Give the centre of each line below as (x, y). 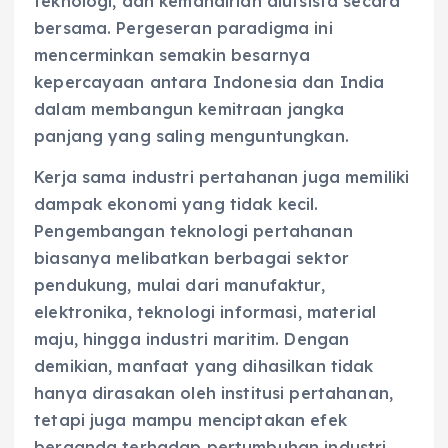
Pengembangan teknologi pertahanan (193, 230)
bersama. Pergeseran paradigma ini (183, 27)
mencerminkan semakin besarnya (172, 54)
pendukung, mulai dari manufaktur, (179, 284)
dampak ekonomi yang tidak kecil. (176, 203)
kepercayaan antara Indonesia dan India (209, 81)
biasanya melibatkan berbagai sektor (192, 257)
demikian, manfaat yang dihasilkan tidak (204, 365)
